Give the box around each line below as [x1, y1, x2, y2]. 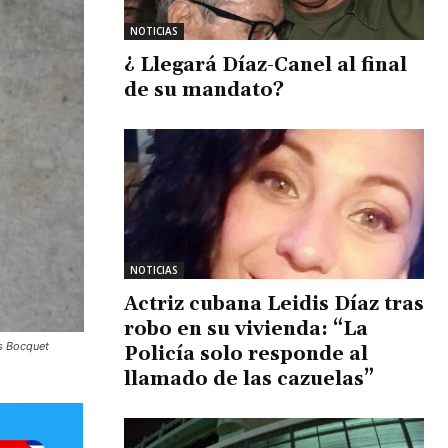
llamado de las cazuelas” [124, 366, 374, 391]
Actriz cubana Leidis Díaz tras [124, 291, 424, 316]
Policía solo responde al [124, 341, 368, 366]
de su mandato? [124, 77, 284, 102]
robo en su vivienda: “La [124, 316, 368, 341]
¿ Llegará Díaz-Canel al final [124, 52, 407, 77]
